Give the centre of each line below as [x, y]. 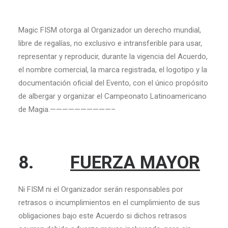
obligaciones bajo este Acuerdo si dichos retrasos [103, 216]
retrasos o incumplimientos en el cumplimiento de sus [109, 203]
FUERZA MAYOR [135, 163]
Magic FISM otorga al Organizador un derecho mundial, [110, 30]
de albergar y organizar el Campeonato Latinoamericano [112, 96]
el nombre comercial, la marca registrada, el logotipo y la [113, 70]
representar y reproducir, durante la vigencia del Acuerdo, [113, 56]
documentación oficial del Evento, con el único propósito [113, 83]
